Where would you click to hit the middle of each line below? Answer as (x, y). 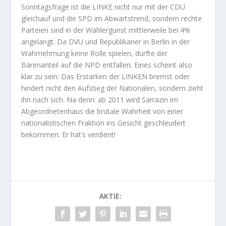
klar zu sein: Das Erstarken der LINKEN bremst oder (106, 76)
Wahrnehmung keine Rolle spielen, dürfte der (95, 53)
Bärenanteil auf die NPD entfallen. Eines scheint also (107, 65)
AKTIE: (110, 196)
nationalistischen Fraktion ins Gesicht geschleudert (104, 123)
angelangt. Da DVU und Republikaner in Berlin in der (106, 41)
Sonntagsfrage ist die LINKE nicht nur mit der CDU (103, 7)
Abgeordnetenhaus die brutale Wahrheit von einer (102, 111)
